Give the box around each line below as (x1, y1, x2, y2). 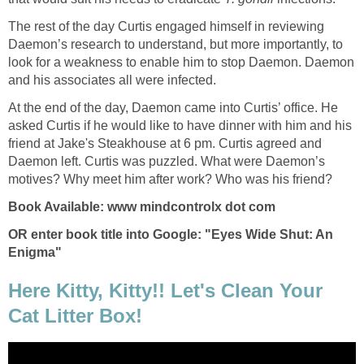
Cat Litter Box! (8, 305, 142, 327)
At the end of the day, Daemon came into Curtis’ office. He (8, 100, 338, 115)
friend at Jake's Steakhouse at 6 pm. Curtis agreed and (8, 136, 322, 150)
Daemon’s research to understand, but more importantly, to (8, 37, 343, 51)
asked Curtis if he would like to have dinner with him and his (8, 118, 352, 132)
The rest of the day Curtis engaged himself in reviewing (8, 19, 324, 33)
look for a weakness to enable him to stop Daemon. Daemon (8, 54, 354, 69)
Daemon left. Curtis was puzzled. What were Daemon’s (8, 154, 325, 168)
